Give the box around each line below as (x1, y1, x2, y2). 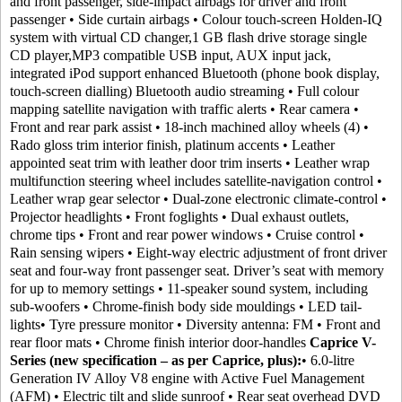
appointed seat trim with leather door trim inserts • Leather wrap (10, 155, 370, 170)
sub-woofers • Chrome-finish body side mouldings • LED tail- (10, 299, 362, 314)
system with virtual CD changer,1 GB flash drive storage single (10, 30, 367, 45)
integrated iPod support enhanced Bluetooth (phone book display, (10, 66, 380, 81)
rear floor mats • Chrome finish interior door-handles (10, 335, 310, 350)
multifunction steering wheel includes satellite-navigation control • (10, 173, 382, 188)
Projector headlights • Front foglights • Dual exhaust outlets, (10, 209, 349, 224)
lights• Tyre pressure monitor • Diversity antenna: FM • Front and (10, 317, 380, 332)
